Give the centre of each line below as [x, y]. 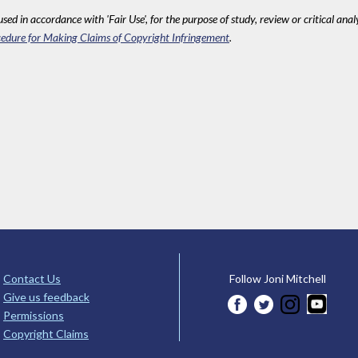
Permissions [34, 316]
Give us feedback [46, 297]
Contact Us [32, 279]
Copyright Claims [46, 334]
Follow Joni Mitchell [277, 279]
